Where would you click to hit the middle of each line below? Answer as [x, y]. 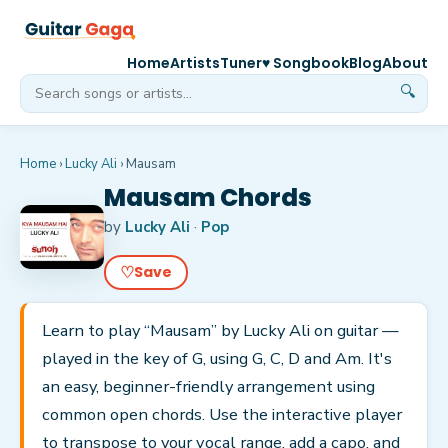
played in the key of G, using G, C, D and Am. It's [217, 358]
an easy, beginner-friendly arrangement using [208, 386]
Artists [195, 63]
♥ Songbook [305, 63]
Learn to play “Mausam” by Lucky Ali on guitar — [220, 330]
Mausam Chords [208, 197]
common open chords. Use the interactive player [222, 414]
